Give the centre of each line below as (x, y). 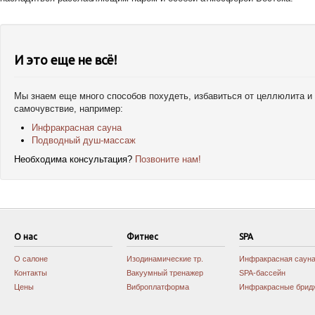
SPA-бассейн (262, 273)
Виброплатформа (158, 287)
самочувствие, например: (69, 109)
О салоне (31, 259)
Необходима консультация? (75, 159)
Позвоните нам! (168, 159)
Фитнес (142, 237)
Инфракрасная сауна (77, 128)
